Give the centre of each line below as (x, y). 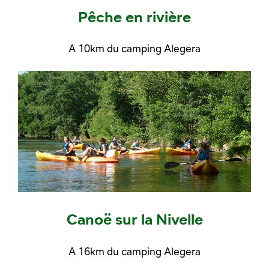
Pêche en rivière (134, 16)
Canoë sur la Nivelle (134, 219)
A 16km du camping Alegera (134, 252)
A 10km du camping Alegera (134, 49)
